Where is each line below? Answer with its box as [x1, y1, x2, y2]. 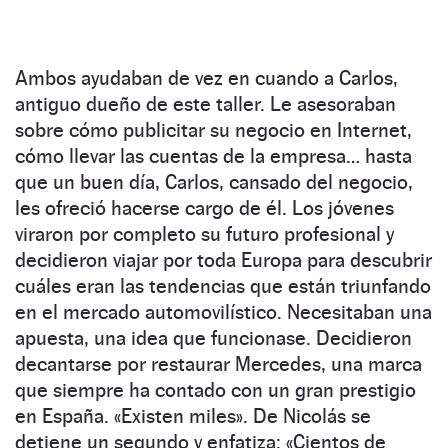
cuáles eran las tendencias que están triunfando [15, 273, 431, 298]
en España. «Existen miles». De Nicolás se [15, 403, 371, 428]
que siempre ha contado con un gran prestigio [15, 377, 416, 402]
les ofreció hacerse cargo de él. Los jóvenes [15, 195, 394, 220]
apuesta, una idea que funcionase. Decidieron [15, 325, 412, 350]
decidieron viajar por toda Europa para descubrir [15, 247, 432, 272]
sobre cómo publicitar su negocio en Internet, [15, 117, 412, 142]
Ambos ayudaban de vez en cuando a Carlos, [15, 65, 398, 90]
